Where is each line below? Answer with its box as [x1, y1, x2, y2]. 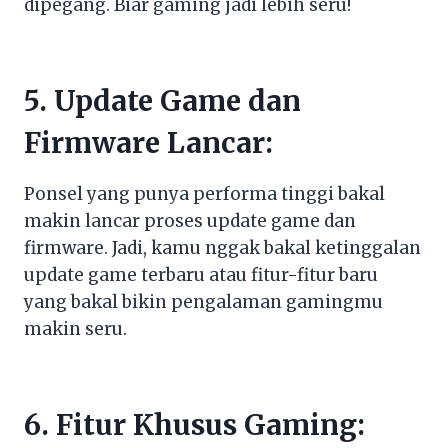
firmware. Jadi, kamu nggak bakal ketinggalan [24, 236, 421, 259]
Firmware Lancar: [24, 124, 273, 161]
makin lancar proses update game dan [24, 209, 356, 232]
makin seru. [24, 317, 127, 340]
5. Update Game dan [24, 82, 301, 119]
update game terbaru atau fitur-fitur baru [24, 263, 378, 286]
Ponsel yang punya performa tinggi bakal [24, 182, 385, 205]
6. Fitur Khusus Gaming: [24, 406, 365, 443]
